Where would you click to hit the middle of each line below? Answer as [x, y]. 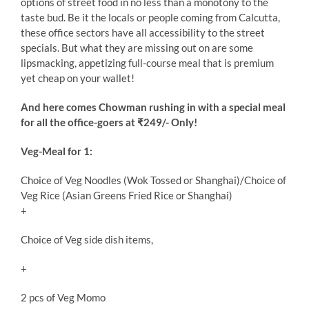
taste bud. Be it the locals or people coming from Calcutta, [150, 17]
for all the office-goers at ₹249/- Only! [109, 122]
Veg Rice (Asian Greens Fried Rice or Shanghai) [126, 195]
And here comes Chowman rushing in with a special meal [153, 107]
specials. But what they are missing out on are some [137, 47]
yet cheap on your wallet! [77, 78]
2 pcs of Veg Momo [63, 297]
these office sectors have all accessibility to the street [142, 32]
